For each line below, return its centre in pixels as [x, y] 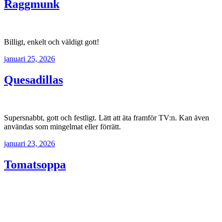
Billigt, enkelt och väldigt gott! [52, 42]
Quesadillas [33, 80]
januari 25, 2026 [29, 58]
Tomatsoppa [35, 164]
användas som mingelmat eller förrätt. [62, 126]
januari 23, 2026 [29, 143]
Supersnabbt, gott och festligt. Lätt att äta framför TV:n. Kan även [107, 117]
